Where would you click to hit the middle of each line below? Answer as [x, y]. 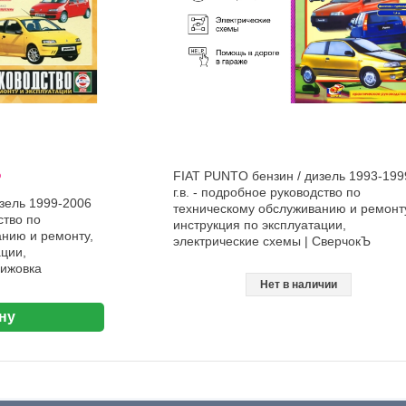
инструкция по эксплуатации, [259, 225]
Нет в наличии [298, 285]
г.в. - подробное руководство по [266, 193]
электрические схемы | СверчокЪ [271, 242]
